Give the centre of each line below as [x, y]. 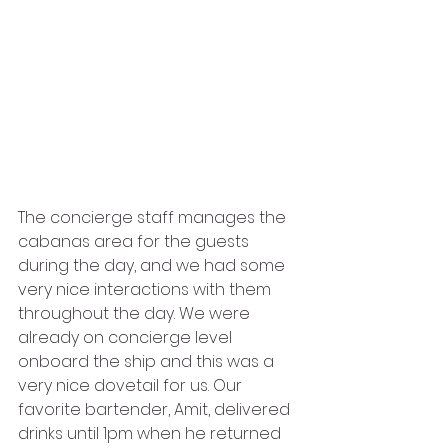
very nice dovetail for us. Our [132, 386]
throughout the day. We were [136, 314]
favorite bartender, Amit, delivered [156, 410]
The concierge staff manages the [154, 218]
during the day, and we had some [153, 266]
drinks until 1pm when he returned [151, 434]
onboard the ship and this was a [148, 362]
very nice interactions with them [146, 290]
